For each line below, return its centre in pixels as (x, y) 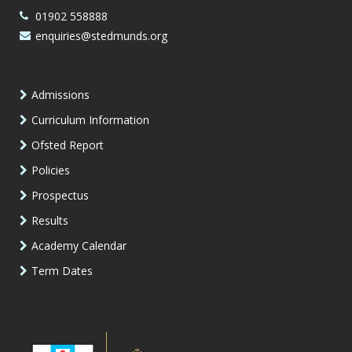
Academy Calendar (79, 245)
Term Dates (62, 270)
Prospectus (60, 195)
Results (50, 220)
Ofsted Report (68, 145)
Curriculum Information (90, 119)
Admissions (60, 94)
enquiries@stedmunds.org (101, 35)
